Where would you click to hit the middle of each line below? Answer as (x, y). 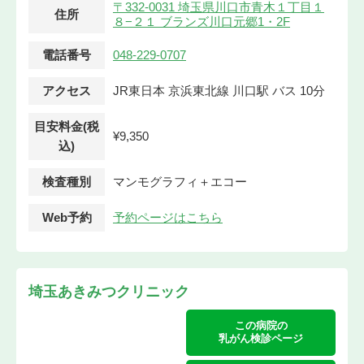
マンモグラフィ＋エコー (180, 182)
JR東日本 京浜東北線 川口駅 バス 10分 (219, 91)
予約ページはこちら (168, 217)
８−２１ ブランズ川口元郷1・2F (201, 22)
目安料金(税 (67, 126)
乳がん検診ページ (261, 338)
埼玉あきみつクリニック (109, 292)
